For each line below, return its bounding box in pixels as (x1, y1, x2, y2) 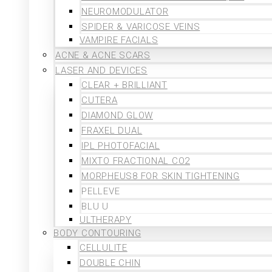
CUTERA (81, 95, 118, 106)
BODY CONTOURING (53, 228, 141, 239)
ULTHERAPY (80, 214, 132, 226)
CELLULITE (80, 242, 127, 254)
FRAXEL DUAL (81, 125, 143, 137)
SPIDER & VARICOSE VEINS (81, 21, 200, 33)
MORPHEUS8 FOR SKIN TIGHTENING (81, 171, 240, 182)
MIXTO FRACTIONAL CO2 (81, 155, 190, 167)
